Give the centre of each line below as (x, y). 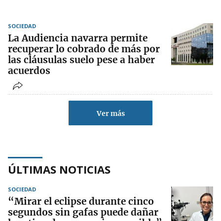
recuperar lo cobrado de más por (84, 49)
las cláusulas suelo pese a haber (81, 60)
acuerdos (29, 71)
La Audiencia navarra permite (78, 38)
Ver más (110, 114)
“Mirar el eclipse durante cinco (81, 202)
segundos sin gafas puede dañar (83, 212)
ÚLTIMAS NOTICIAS (59, 169)
